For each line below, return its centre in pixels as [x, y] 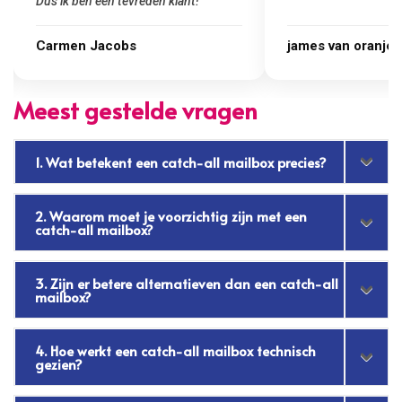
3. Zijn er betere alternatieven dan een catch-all [187, 283]
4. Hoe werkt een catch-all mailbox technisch [176, 350]
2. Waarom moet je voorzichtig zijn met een [171, 215]
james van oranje [90, 45]
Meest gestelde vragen [136, 109]
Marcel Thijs [327, 45]
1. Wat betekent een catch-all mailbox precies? [181, 162]
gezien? [59, 363]
